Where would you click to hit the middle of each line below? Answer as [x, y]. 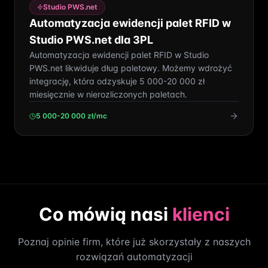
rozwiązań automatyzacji [134, 257]
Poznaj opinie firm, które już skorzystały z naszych [134, 242]
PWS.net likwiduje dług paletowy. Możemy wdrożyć [131, 68]
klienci [201, 214]
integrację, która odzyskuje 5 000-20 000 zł [117, 81]
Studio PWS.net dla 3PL [91, 40]
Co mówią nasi [105, 214]
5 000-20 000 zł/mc [71, 116]
